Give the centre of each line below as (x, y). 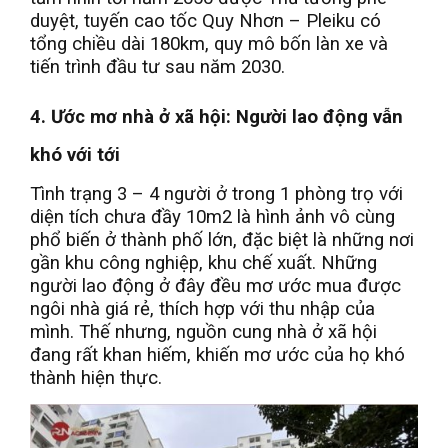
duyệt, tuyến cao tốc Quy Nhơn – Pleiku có (205, 20)
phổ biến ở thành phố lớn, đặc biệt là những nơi (222, 239)
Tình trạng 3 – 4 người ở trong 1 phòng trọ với (216, 193)
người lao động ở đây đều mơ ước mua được (215, 285)
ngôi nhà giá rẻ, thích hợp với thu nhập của (202, 308)
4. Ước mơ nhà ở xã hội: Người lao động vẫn (216, 116)
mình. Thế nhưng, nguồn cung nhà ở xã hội (203, 331)
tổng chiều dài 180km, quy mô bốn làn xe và (209, 43)
